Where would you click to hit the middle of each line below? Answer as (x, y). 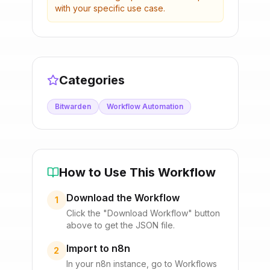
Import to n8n (98, 248)
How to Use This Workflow (137, 172)
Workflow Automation (145, 106)
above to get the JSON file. (120, 225)
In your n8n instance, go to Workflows (141, 264)
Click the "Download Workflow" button (143, 213)
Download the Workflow (123, 198)
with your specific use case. (110, 8)
